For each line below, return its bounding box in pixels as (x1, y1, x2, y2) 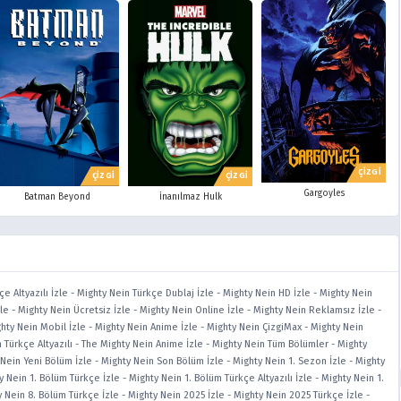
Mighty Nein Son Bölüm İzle (101, 355, 224, 368)
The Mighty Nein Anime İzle (81, 338, 203, 351)
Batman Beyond (23, 191, 90, 202)
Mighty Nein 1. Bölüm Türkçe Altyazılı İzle (129, 372, 312, 385)
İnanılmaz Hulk (158, 192, 222, 203)
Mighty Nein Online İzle (140, 304, 244, 317)
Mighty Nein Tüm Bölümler (212, 338, 328, 351)
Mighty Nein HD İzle (223, 287, 311, 300)
